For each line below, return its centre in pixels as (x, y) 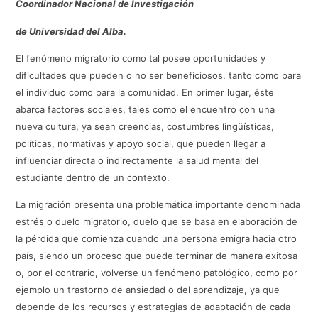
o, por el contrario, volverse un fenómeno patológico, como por (157, 273)
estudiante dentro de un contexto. (93, 178)
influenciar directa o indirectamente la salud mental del (137, 161)
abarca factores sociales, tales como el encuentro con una (146, 110)
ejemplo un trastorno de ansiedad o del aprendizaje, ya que (148, 290)
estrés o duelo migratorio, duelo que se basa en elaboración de (157, 222)
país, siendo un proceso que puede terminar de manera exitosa (157, 256)
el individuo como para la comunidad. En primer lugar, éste (145, 93)
